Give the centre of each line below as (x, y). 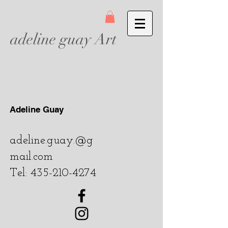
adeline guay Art (63, 39)
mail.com (31, 157)
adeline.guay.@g (51, 141)
